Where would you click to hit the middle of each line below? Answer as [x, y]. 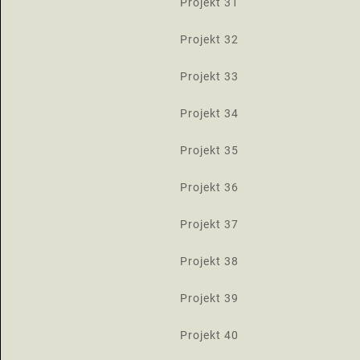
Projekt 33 [209, 76]
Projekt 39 [209, 298]
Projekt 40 [209, 335]
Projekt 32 [209, 39]
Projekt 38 [209, 261]
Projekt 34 [209, 113]
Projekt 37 [209, 224]
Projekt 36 [209, 187]
